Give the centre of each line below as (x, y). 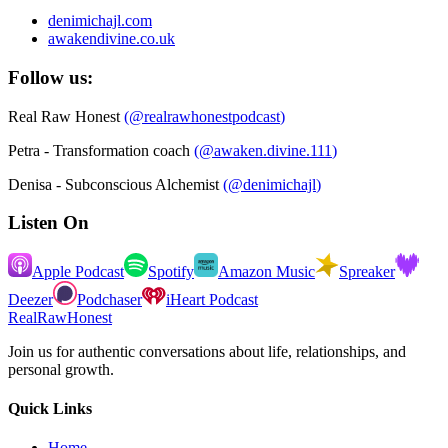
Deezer (30, 299)
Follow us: (50, 77)
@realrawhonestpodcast (204, 116)
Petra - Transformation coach (99, 150)
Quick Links (50, 409)
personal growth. (61, 369)
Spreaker (367, 271)
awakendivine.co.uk (111, 39)
